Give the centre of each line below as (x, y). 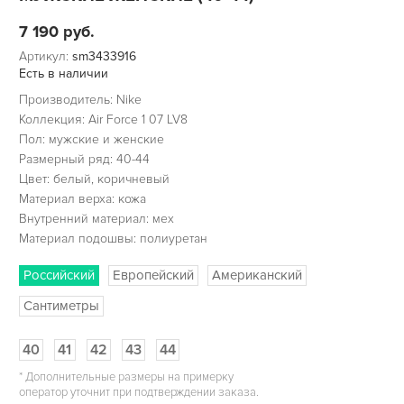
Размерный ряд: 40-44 (84, 160)
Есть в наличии (63, 74)
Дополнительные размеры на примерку (128, 377)
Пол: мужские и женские (91, 140)
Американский (257, 275)
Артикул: (45, 57)
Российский (59, 275)
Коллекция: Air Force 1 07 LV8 (103, 120)
